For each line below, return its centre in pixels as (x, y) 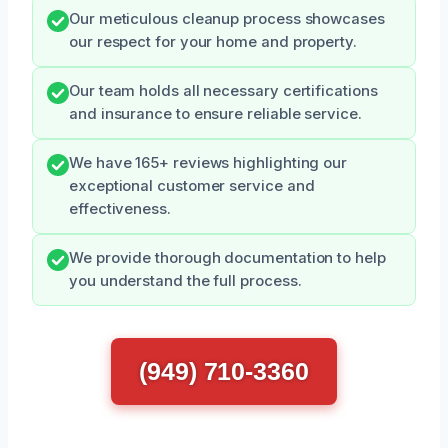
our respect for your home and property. (213, 41)
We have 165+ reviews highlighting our (208, 162)
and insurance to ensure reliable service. (215, 113)
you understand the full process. (185, 280)
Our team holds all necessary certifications (223, 90)
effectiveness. (120, 208)
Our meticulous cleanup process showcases (227, 18)
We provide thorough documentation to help (227, 257)
